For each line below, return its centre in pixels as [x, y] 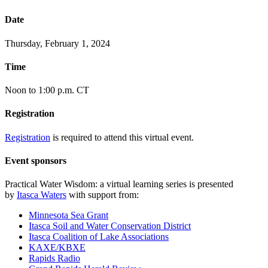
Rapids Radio [54, 258]
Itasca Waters [42, 195]
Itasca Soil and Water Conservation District [110, 226]
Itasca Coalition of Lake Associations [99, 237]
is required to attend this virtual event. [122, 137]
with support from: [103, 195]
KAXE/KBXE [57, 248]
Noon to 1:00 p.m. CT [47, 90]
